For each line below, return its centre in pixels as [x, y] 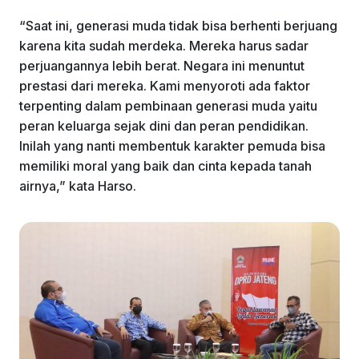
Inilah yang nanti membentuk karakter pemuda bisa [172, 145]
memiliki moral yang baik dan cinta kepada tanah [165, 165]
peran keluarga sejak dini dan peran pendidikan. [164, 125]
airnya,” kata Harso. [78, 186]
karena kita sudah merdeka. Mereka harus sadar [164, 45]
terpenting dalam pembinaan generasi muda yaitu [168, 105]
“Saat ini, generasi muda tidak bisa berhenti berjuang [178, 25]
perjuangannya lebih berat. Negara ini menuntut [162, 65]
